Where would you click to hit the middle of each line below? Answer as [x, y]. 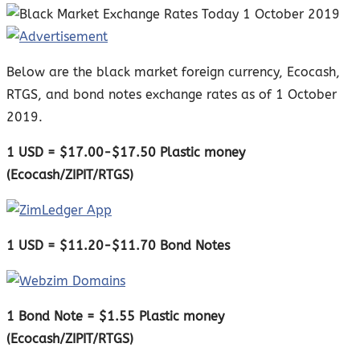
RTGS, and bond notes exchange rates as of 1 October [172, 94]
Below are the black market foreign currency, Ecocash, [173, 72]
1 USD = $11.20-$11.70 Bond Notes [118, 245]
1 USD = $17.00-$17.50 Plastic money [126, 152]
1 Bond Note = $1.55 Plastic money [115, 316]
